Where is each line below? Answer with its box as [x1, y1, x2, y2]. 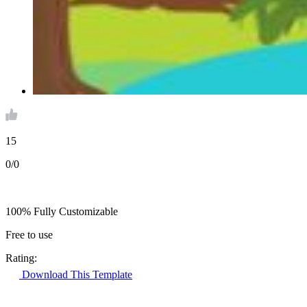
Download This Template [19, 269, 132, 281]
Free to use [5, 229, 53, 241]
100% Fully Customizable [5, 206, 118, 218]
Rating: [5, 252, 37, 265]
